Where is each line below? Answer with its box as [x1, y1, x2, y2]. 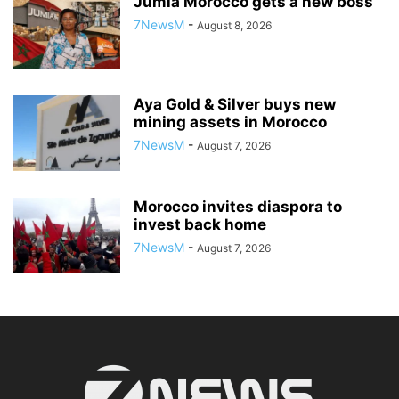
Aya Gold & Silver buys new [134, 94, 336, 113]
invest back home [134, 215, 266, 233]
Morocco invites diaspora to [134, 197, 342, 216]
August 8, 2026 [197, 18, 272, 32]
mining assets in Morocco [134, 112, 327, 131]
